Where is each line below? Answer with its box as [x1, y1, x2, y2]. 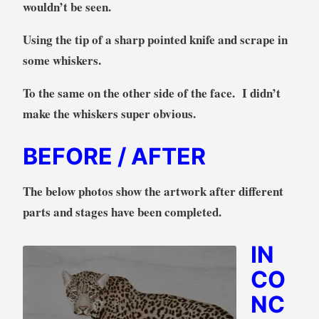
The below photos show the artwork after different [22, 182, 283, 201]
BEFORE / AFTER [22, 142, 206, 171]
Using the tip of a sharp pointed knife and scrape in [22, 31, 288, 49]
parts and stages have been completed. [22, 203, 226, 221]
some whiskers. [22, 51, 101, 70]
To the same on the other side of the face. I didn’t [22, 84, 281, 103]
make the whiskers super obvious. [22, 105, 196, 123]
